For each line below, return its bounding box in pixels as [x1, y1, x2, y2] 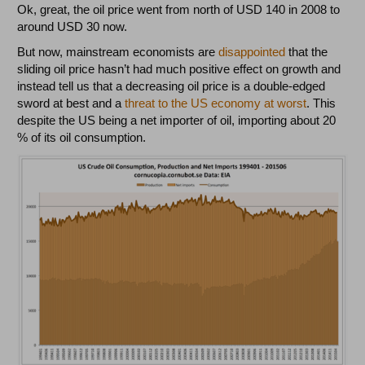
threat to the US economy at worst [125, 96, 307, 110]
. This [306, 96, 336, 110]
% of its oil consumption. [17, 130, 147, 144]
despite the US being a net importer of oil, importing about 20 [17, 113, 336, 127]
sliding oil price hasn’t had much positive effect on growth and [17, 62, 341, 76]
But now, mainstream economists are [17, 45, 219, 59]
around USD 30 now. [17, 20, 128, 33]
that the [288, 45, 328, 59]
